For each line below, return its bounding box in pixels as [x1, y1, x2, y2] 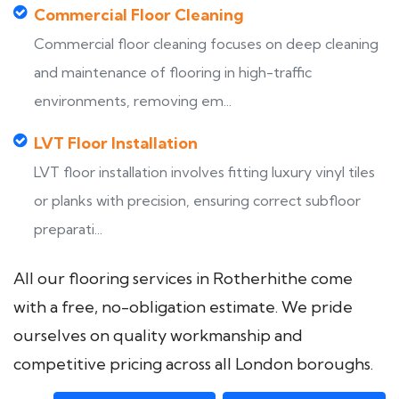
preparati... [34, 220, 102, 238]
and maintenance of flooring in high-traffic [34, 63, 312, 81]
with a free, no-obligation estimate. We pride [13, 297, 353, 317]
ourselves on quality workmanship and [13, 325, 303, 346]
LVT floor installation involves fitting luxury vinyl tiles [34, 163, 375, 181]
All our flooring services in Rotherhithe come [13, 268, 353, 289]
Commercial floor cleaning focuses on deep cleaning [34, 35, 379, 53]
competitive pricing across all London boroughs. [13, 354, 373, 374]
